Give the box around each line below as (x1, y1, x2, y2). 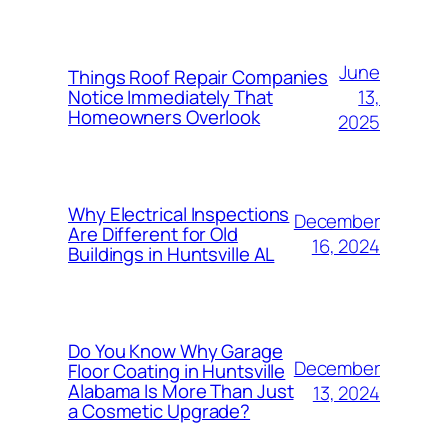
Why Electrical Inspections (68, 201, 290, 228)
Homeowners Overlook (68, 104, 261, 131)
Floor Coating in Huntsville (68, 358, 286, 385)
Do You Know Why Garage (68, 338, 283, 365)
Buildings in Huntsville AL (68, 241, 275, 268)
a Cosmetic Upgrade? (68, 398, 251, 425)
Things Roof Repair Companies (68, 64, 329, 91)
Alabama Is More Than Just (68, 378, 294, 405)
